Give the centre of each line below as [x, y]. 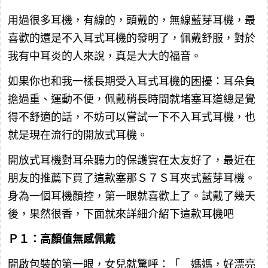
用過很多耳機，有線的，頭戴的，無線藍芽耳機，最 [132, 21]
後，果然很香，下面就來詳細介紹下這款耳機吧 [121, 214]
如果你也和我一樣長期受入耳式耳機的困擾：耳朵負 [132, 82]
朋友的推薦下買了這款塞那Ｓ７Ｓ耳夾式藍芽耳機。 [132, 179]
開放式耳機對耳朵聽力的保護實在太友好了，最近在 [132, 161]
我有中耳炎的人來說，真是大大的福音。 [105, 57]
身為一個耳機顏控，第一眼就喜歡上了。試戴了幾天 [132, 197]
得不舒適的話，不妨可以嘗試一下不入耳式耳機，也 [132, 118]
